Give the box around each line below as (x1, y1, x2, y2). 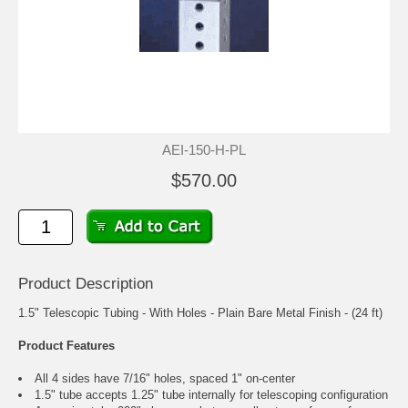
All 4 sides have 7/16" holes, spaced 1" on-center (35, 372, 295, 386)
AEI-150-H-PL (162, 142, 246, 158)
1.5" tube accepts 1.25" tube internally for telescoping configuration (35, 388, 388, 403)
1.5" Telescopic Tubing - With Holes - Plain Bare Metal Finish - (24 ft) (18, 306, 382, 321)
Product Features (18, 339, 115, 353)
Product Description (18, 275, 153, 293)
